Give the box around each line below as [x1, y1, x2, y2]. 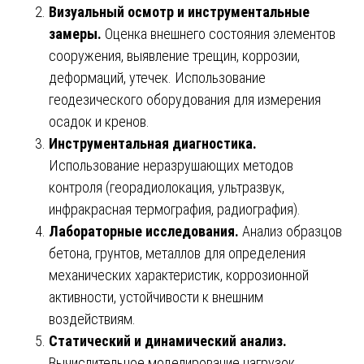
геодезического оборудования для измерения [49, 91, 321, 109]
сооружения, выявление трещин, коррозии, [49, 47, 300, 65]
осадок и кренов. [49, 113, 149, 131]
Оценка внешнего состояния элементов [105, 25, 336, 43]
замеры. [49, 25, 105, 43]
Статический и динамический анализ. [49, 332, 287, 350]
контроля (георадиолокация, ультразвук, [49, 179, 284, 197]
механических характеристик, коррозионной [49, 266, 309, 284]
